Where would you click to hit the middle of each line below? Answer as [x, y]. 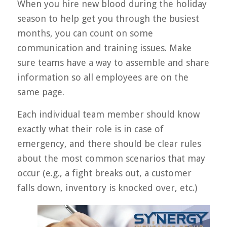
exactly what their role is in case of [90, 129]
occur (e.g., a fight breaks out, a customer [104, 173]
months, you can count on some [85, 33]
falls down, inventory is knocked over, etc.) [108, 188]
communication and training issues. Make [104, 48]
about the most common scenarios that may [111, 159]
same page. [41, 92]
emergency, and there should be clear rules [109, 144]
